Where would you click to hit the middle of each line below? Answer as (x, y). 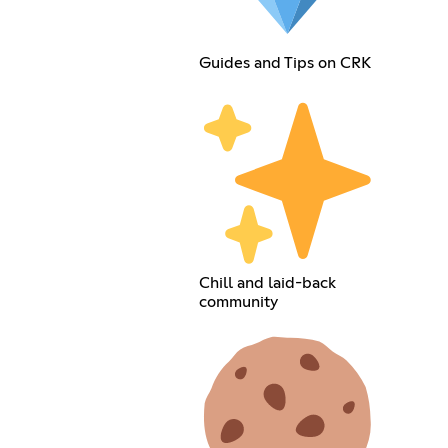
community (239, 302)
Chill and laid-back (268, 283)
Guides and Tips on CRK (285, 62)
